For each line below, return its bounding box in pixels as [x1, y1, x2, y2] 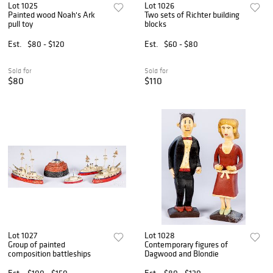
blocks [144, 18, 167, 30]
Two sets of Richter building [144, 9, 240, 21]
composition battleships [8, 247, 91, 259]
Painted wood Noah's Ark [8, 9, 95, 21]
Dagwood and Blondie [144, 247, 219, 259]
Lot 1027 [8, 229, 37, 241]
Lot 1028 [144, 229, 175, 241]
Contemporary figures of [144, 238, 229, 250]
